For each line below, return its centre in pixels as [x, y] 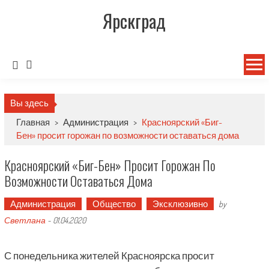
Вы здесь [29, 103]
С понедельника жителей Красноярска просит [109, 255]
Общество [114, 204]
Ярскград [134, 21]
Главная [34, 122]
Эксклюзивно [180, 204]
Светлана [25, 220]
